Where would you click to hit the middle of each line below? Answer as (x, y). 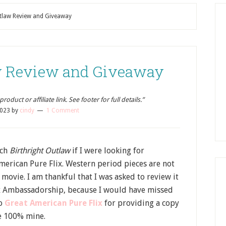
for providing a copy (141, 203)
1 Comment (63, 110)
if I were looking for (107, 151)
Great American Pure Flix (53, 203)
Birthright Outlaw (40, 151)
